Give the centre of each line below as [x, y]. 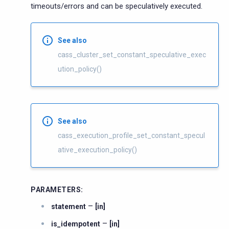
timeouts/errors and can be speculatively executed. [117, 6]
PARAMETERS [56, 189]
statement [68, 206]
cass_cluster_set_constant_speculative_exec [132, 54]
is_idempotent [76, 224]
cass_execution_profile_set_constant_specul [131, 135]
